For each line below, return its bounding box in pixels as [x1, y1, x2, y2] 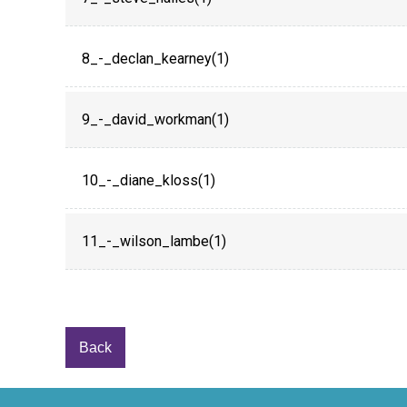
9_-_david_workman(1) [82, 111, 229, 128]
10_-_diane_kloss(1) [82, 172, 215, 189]
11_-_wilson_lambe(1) [82, 233, 226, 250]
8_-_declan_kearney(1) [82, 50, 229, 67]
